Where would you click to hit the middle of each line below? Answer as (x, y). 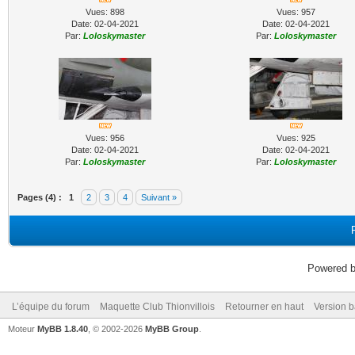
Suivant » (159, 197)
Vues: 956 (105, 138)
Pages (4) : (40, 197)
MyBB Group (172, 329)
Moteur (23, 329)
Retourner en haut (264, 307)
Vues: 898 (105, 12)
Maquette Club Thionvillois (157, 307)
